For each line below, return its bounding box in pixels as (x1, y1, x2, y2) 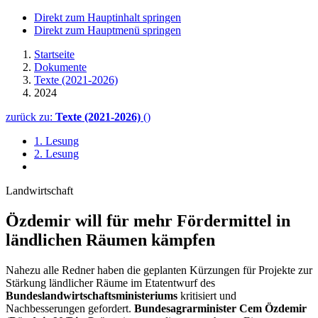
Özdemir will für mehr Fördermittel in (6, 211, 290, 230)
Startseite (34, 48, 75, 60)
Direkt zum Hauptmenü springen (34, 24, 181, 36)
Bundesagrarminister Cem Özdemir (134, 302, 307, 314)
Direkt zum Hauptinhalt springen (34, 11, 181, 23)
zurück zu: (6, 111, 55, 123)
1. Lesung (34, 135, 79, 147)
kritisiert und (177, 289, 236, 302)
